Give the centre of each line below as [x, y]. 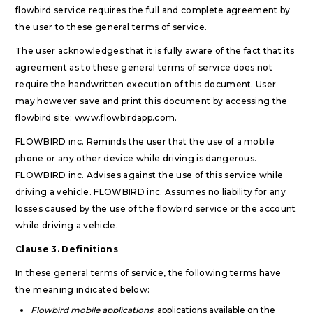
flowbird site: [45, 118]
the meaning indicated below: [83, 290]
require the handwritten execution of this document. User [146, 84]
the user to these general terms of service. [111, 27]
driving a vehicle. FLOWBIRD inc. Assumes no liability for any [151, 192]
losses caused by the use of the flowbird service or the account [156, 209]
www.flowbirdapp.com [125, 118]
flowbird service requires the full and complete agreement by [153, 10]
